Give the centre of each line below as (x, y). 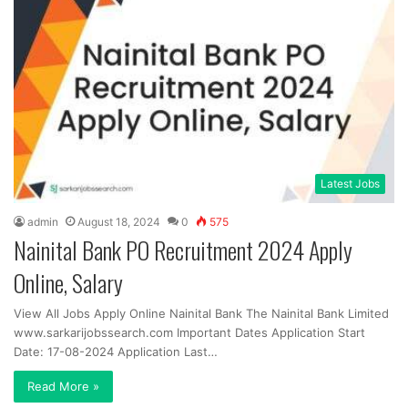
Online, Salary (68, 282)
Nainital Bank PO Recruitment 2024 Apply (183, 250)
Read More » (63, 386)
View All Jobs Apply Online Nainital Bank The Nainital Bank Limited (201, 313)
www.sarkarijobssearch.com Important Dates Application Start (189, 332)
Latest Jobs (350, 183)
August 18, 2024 (119, 221)
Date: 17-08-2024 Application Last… (116, 351)
